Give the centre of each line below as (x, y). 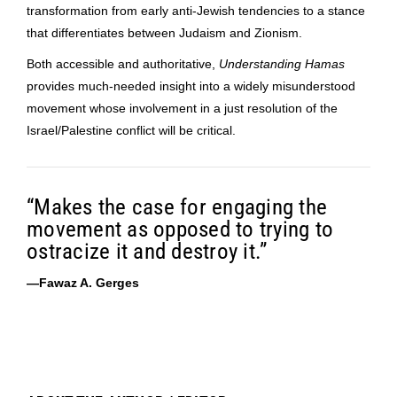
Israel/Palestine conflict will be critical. (131, 130)
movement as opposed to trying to (180, 229)
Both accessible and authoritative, (123, 63)
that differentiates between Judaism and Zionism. (164, 32)
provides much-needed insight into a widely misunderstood (191, 86)
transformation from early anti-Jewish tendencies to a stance (196, 10)
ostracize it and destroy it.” (147, 251)
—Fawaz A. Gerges (83, 282)
